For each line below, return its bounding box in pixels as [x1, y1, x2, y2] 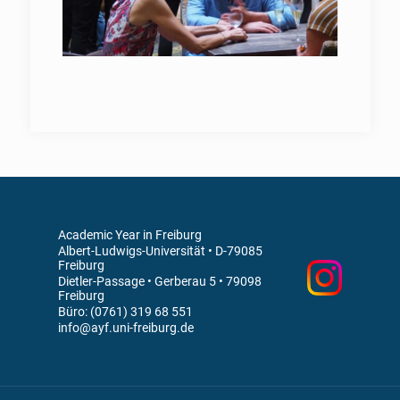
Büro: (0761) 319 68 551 [58, 304, 193, 319]
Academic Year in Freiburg [58, 228, 202, 242]
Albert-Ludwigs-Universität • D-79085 [58, 244, 262, 258]
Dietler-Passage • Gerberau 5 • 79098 [58, 274, 262, 288]
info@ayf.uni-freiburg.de [58, 321, 194, 335]
